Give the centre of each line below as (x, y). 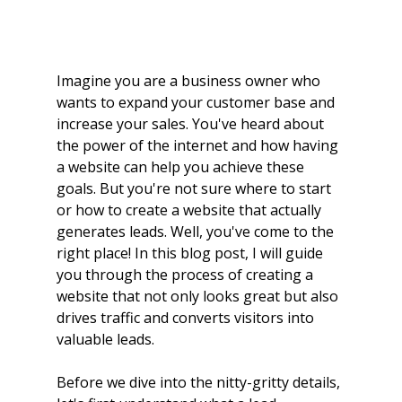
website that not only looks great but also (199, 297)
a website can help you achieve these (182, 167)
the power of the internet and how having (199, 146)
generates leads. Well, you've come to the (197, 232)
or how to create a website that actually (190, 210)
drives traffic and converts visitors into (187, 318)
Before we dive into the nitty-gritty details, (200, 383)
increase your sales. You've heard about (192, 124)
